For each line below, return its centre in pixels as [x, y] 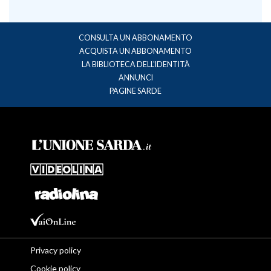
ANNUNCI [135, 78]
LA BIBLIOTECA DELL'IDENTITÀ [135, 65]
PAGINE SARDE [135, 91]
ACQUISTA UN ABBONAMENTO [135, 51]
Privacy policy [56, 250]
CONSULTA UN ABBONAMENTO [135, 38]
